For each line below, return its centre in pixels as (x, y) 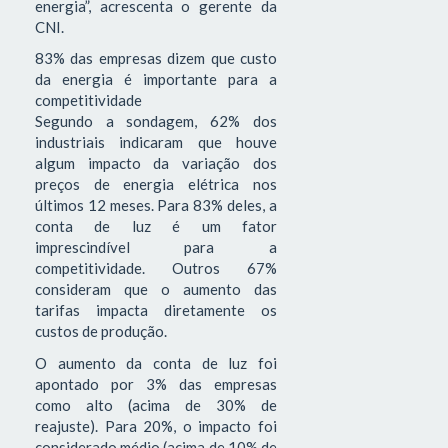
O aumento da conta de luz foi (156, 362)
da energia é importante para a (156, 79)
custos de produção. (101, 331)
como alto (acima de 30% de (156, 404)
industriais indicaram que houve (156, 142)
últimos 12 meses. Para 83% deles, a (156, 205)
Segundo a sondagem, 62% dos (156, 121)
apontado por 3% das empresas (156, 383)
